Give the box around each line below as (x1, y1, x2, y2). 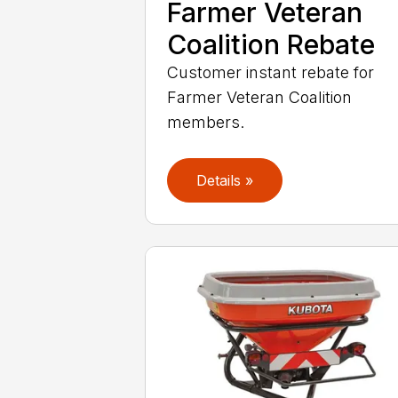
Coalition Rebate (167, 28, 376, 60)
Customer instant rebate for (167, 62, 375, 82)
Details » (196, 171, 254, 190)
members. (167, 112, 245, 131)
